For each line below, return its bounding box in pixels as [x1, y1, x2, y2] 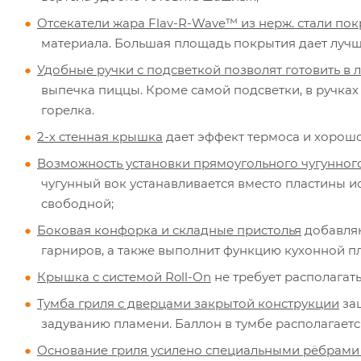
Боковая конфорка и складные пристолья [37, 222, 301, 238]
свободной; [41, 195, 114, 211]
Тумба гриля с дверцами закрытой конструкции [37, 295, 339, 311]
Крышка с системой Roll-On [37, 268, 211, 284]
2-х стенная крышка [37, 128, 163, 144]
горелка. [41, 102, 94, 118]
